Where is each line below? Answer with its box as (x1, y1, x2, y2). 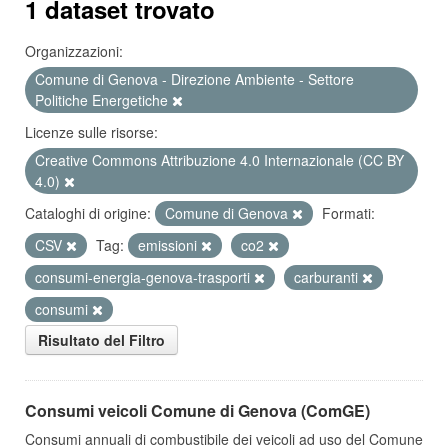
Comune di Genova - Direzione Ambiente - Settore (35, 69, 354, 89)
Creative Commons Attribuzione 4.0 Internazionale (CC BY (35, 150, 404, 170)
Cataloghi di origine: (25, 203, 151, 223)
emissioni (138, 235, 201, 255)
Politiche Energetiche (35, 90, 172, 110)
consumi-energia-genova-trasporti (35, 267, 254, 287)
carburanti (294, 267, 362, 287)
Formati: (322, 203, 375, 223)
